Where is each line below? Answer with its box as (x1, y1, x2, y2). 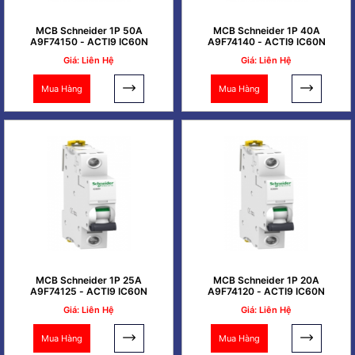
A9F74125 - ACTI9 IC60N (30, 284, 147, 297)
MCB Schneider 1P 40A (212, 25, 320, 37)
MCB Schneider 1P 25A (36, 273, 142, 286)
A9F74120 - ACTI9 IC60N (208, 284, 325, 297)
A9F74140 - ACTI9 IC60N (207, 36, 326, 48)
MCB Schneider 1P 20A (213, 273, 319, 286)
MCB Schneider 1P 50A (35, 25, 143, 37)
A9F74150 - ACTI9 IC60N (29, 36, 148, 48)
